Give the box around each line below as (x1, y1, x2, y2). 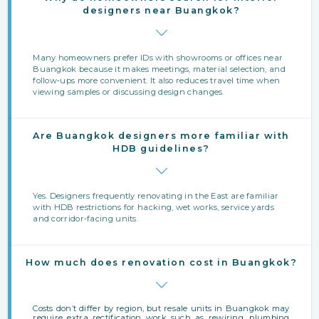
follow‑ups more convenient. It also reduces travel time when (33, 75, 281, 85)
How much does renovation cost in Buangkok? (26, 256, 297, 268)
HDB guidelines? (113, 142, 210, 154)
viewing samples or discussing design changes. (33, 86, 224, 97)
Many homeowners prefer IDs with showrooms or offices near (33, 52, 283, 63)
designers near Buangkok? (83, 4, 240, 16)
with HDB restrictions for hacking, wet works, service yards (33, 202, 274, 212)
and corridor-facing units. (33, 213, 139, 224)
